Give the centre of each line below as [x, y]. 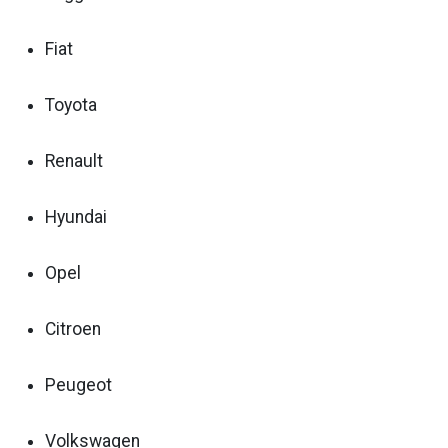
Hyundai [76, 217]
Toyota [71, 105]
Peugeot [78, 385]
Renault [74, 161]
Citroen [73, 329]
